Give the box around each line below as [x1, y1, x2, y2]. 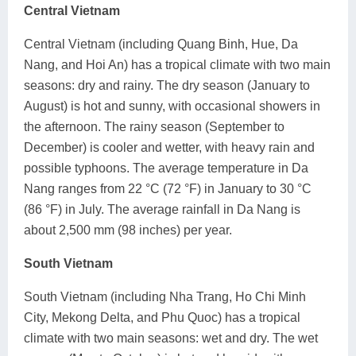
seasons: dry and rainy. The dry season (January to [24, 78, 310, 92]
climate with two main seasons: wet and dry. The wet [24, 331, 318, 345]
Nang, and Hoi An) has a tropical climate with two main [24, 57, 331, 72]
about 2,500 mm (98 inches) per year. [24, 222, 232, 237]
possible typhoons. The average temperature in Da [24, 161, 308, 175]
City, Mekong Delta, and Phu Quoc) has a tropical [24, 310, 300, 324]
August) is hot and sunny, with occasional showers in [24, 99, 320, 113]
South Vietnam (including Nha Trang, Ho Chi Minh [24, 289, 306, 304]
